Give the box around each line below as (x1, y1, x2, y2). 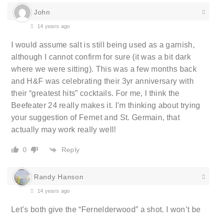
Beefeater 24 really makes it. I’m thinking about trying (11, 101, 201, 110)
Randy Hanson (34, 173, 84, 181)
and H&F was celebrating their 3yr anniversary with (11, 77, 194, 86)
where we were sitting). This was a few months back (11, 65, 197, 74)
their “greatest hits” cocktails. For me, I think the (11, 89, 180, 98)
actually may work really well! (11, 125, 116, 134)
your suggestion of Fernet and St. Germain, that (11, 113, 180, 122)
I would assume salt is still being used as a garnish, (11, 41, 195, 49)
